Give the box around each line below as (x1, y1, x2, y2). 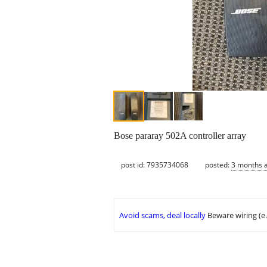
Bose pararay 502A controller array (114, 131, 246, 141)
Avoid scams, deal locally (119, 210, 206, 221)
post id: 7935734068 (121, 159, 188, 170)
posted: (205, 159, 231, 170)
